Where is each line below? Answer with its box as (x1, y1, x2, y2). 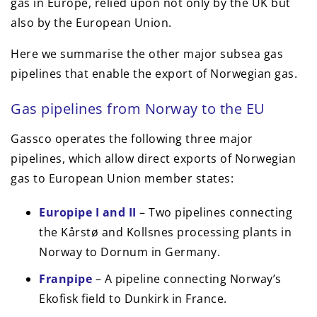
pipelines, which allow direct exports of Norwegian (11, 151, 296, 167)
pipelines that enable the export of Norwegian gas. (11, 66, 297, 82)
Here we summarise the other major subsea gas (11, 46, 283, 62)
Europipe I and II (39, 204, 137, 221)
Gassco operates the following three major (11, 131, 253, 147)
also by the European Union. (11, 15, 172, 31)
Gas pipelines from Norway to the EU (11, 99, 265, 119)
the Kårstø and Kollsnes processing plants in (39, 224, 292, 241)
